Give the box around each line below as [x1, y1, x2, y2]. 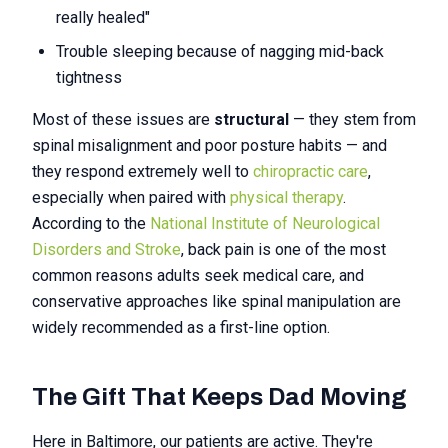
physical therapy [230, 188, 343, 207]
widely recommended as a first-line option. [32, 318, 330, 337]
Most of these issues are [32, 110, 214, 129]
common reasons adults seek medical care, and [32, 266, 364, 285]
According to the [32, 214, 150, 233]
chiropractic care [253, 162, 368, 181]
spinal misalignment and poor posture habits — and [32, 136, 387, 155]
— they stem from [289, 110, 416, 129]
